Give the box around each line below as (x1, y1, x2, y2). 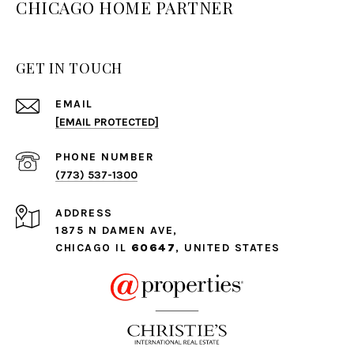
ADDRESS (55, 206, 113, 220)
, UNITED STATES (175, 241, 281, 255)
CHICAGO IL (55, 241, 131, 255)
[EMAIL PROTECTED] (55, 115, 159, 130)
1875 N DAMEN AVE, (55, 224, 178, 238)
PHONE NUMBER (55, 150, 154, 164)
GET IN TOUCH (16, 58, 122, 78)
